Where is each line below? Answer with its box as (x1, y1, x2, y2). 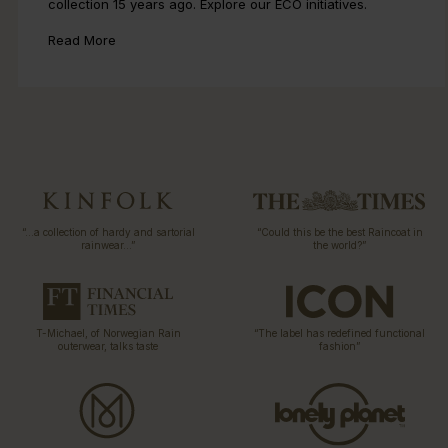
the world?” (313, 238, 367, 251)
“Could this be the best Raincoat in (256, 225, 423, 238)
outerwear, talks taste (58, 339, 159, 352)
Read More (48, 31, 116, 48)
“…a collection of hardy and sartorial (21, 225, 195, 238)
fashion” (319, 339, 361, 352)
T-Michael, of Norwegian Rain (35, 326, 181, 339)
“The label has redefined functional (254, 326, 426, 339)
